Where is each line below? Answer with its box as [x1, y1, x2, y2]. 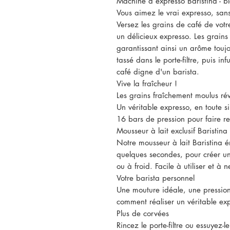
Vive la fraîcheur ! [117, 79, 177, 88]
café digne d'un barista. [117, 67, 199, 76]
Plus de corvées [117, 208, 169, 218]
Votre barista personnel [117, 173, 195, 183]
